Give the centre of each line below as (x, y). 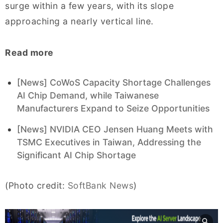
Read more (29, 53)
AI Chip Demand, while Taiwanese (88, 96)
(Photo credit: (36, 186)
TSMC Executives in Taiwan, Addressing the (109, 142)
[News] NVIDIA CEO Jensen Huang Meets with (115, 129)
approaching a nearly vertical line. (79, 21)
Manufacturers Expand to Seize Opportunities (113, 109)
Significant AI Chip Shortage (76, 155)
